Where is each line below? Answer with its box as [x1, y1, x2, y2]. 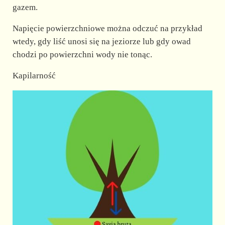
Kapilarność [12, 70, 56, 80]
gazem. [12, 2, 38, 12]
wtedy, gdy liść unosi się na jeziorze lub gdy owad [12, 36, 191, 46]
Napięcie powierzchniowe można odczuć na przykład [12, 23, 202, 33]
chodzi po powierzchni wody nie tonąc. [12, 49, 152, 59]
